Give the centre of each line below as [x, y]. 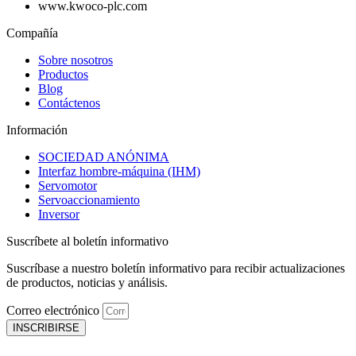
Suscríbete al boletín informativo [87, 241]
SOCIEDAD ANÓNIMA [104, 157]
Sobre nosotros [75, 60]
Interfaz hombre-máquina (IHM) [119, 171]
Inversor [59, 214]
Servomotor [68, 185]
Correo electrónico [54, 310]
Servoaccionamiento [89, 199]
